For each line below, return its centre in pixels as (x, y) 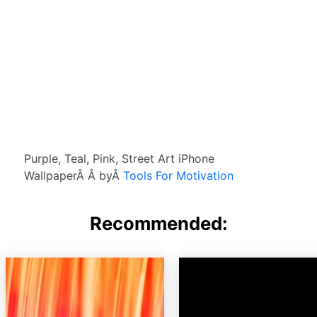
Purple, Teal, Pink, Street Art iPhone (120, 159)
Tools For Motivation (179, 176)
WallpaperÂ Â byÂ (74, 176)
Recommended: (158, 224)
